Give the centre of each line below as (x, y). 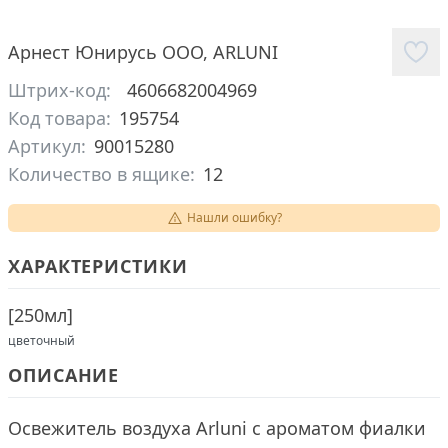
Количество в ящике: (101, 174)
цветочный (41, 340)
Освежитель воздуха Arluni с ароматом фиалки (217, 428)
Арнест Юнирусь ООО (105, 52)
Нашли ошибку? (234, 217)
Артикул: (47, 146)
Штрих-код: (59, 90)
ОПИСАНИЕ (64, 375)
